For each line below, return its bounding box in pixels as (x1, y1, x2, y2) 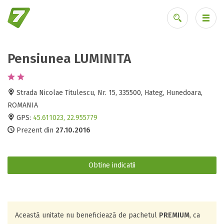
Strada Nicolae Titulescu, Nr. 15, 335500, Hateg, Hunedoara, (14, 88, 202, 97)
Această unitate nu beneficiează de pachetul (15, 211, 159, 219)
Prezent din (14, 126, 55, 134)
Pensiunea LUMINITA (7, 51, 131, 66)
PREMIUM (159, 211, 189, 219)
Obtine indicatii (88, 161, 135, 169)
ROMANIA (7, 101, 38, 109)
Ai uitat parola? (154, 57, 202, 66)
